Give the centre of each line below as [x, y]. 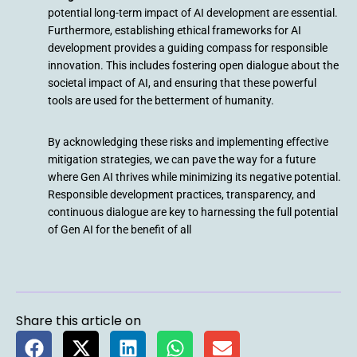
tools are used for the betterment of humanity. [161, 100]
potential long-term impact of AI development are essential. [193, 12]
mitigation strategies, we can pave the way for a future [182, 159]
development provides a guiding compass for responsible [188, 47]
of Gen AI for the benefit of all [120, 229]
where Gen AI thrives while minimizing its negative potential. [194, 177]
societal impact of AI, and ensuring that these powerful [182, 82]
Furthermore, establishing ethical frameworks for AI [175, 30]
